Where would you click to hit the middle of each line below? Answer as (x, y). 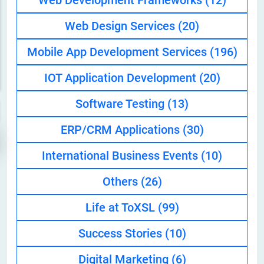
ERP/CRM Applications (121, 130)
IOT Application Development (121, 78)
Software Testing (121, 104)
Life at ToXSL (121, 208)
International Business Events (121, 156)
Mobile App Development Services (118, 52)
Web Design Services (121, 26)
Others (121, 182)
